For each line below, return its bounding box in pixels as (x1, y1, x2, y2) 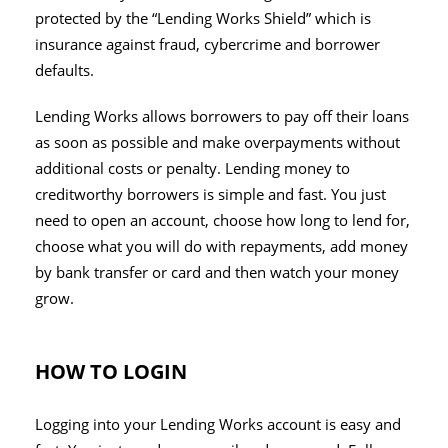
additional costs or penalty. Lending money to (35, 157, 350, 179)
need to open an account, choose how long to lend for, (35, 209, 410, 231)
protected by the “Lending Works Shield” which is (35, 7, 371, 29)
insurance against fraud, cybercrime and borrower (35, 33, 380, 55)
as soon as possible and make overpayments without (35, 131, 400, 153)
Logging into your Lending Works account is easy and (35, 413, 401, 435)
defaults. (35, 59, 94, 81)
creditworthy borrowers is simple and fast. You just (35, 183, 386, 205)
